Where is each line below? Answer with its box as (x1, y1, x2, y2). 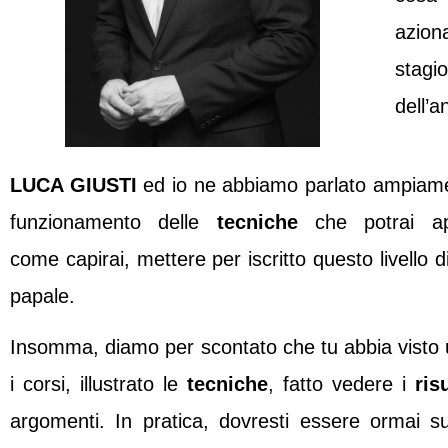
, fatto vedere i (268, 372, 415, 395)
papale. (10, 284, 75, 307)
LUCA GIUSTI (10, 173, 144, 196)
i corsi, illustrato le (10, 372, 178, 395)
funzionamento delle (10, 210, 217, 233)
